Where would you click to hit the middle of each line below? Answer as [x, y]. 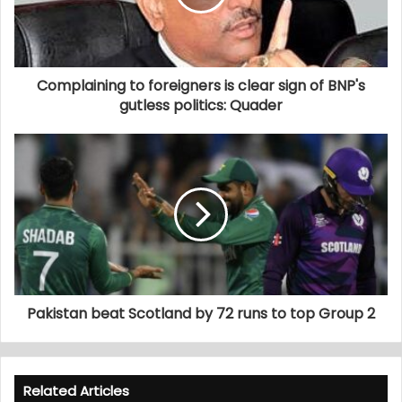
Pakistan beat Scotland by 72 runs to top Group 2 [201, 314]
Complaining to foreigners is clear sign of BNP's [201, 86]
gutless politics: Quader [201, 105]
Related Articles [76, 391]
